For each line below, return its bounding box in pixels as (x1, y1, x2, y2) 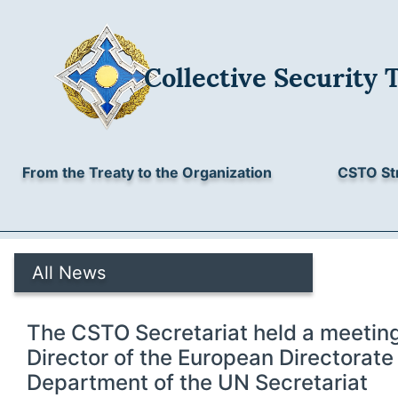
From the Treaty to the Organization (22, 163, 272, 181)
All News (32, 262, 106, 283)
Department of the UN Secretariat (27, 370, 368, 395)
